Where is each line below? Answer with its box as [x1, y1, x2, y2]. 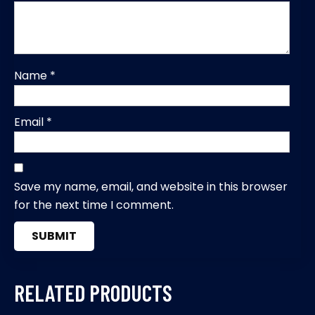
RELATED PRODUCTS [14, 278, 172, 306]
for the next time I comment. [14, 196, 174, 213]
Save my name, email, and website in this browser [14, 178, 288, 195]
